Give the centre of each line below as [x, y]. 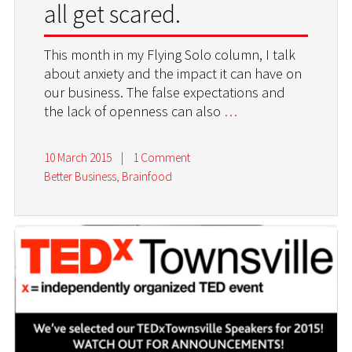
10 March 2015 [78, 158]
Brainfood [147, 177]
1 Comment [161, 158]
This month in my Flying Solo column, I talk [170, 54]
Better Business [81, 177]
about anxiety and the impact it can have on [173, 73]
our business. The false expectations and [165, 92]
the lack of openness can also [134, 111]
